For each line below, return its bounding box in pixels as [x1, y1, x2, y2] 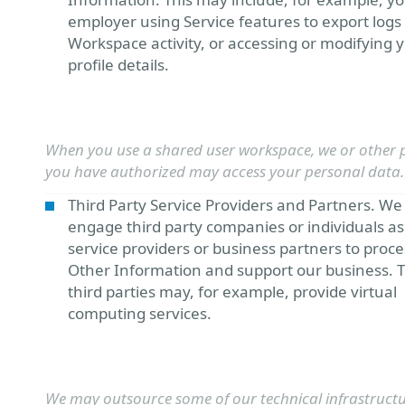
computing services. [68, 303, 212, 324]
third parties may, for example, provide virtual [68, 281, 397, 302]
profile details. [68, 54, 169, 75]
